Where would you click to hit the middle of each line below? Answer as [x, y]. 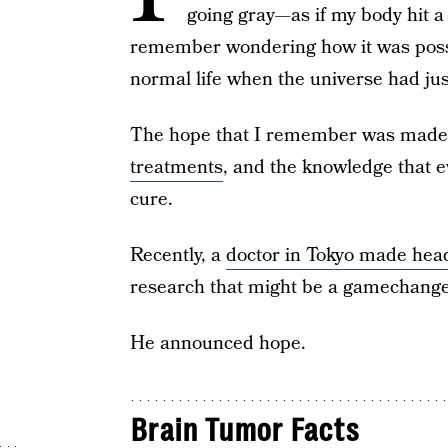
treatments [176, 167]
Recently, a [177, 255]
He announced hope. [217, 343]
